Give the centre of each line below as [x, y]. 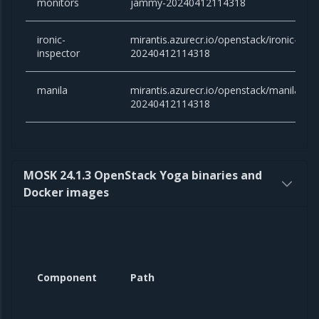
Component [67, 278]
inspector [59, 53]
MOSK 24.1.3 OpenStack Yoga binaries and [143, 176]
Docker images [66, 193]
